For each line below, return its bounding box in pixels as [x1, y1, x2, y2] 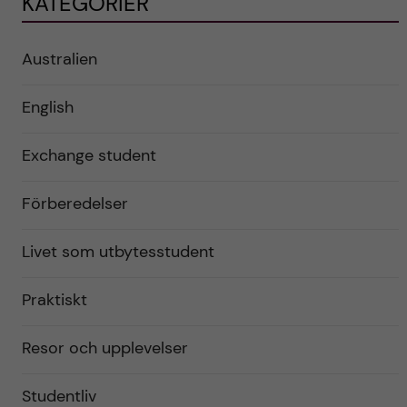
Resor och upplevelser [21, 336, 188, 359]
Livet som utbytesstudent [21, 240, 214, 263]
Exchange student [21, 144, 156, 166]
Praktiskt [21, 288, 87, 311]
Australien [21, 47, 97, 70]
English [21, 95, 74, 118]
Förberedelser [21, 192, 128, 214]
